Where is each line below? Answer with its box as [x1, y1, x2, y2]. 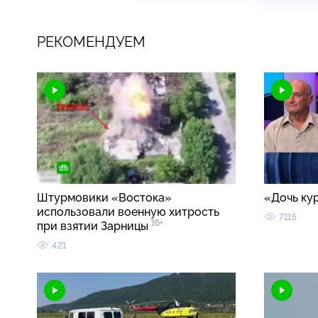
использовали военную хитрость [37, 205, 219, 219]
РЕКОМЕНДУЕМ [37, 33, 146, 50]
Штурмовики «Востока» [37, 191, 172, 205]
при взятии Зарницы [37, 219, 151, 234]
